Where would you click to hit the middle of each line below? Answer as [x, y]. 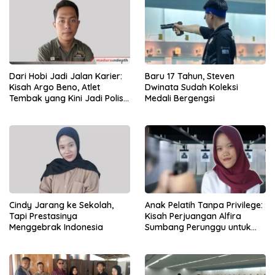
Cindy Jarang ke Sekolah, [61, 205]
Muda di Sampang [47, 109]
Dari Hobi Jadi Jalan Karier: [66, 76]
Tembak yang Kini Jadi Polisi [67, 98]
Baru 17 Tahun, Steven [190, 76]
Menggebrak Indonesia [56, 227]
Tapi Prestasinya [43, 216]
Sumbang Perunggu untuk [198, 227]
